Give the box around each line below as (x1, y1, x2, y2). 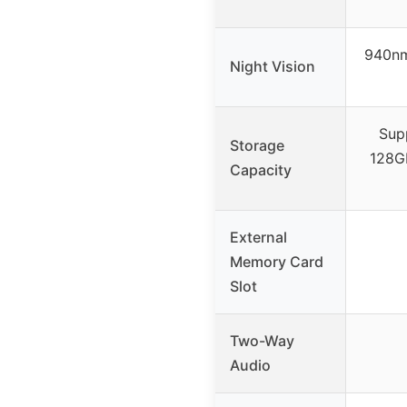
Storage (230, 136, 284, 155)
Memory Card (230, 253, 323, 272)
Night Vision (230, 57, 315, 76)
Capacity (230, 161, 292, 180)
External (230, 228, 287, 247)
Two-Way (230, 332, 294, 351)
